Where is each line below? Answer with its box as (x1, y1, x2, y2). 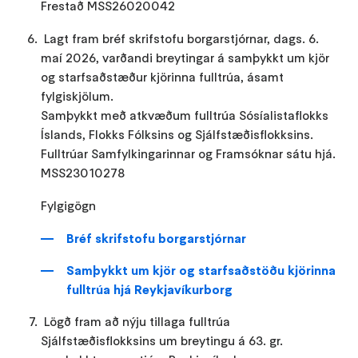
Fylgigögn (41, 197, 97, 213)
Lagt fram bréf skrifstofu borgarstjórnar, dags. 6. (43, 30, 319, 46)
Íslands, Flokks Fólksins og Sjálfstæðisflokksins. (41, 125, 314, 142)
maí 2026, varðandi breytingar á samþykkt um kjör (41, 49, 330, 66)
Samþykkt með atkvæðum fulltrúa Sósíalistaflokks (41, 106, 329, 123)
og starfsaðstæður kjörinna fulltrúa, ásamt (41, 68, 284, 85)
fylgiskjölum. (41, 87, 114, 104)
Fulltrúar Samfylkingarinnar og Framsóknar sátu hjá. (41, 145, 336, 161)
